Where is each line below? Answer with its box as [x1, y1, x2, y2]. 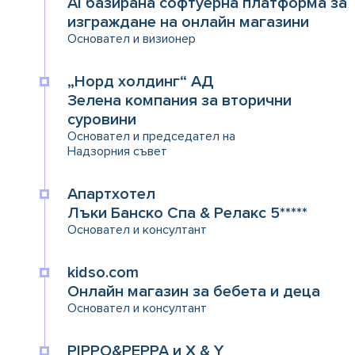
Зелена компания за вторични [67, 91, 292, 111]
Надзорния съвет [67, 143, 167, 160]
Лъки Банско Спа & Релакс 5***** [67, 204, 307, 223]
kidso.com [67, 263, 139, 283]
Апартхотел [67, 185, 155, 204]
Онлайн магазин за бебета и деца [67, 282, 320, 302]
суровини [67, 110, 136, 130]
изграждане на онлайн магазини [67, 13, 309, 32]
